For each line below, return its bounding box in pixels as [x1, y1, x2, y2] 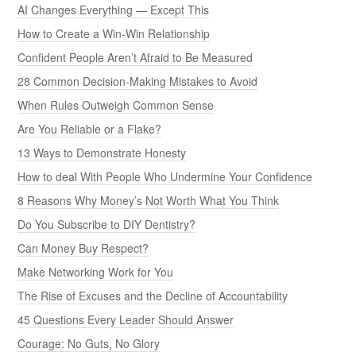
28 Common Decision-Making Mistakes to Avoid [17, 73, 258, 90]
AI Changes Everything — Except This [17, 2, 210, 18]
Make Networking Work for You [17, 264, 174, 281]
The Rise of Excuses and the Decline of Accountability [17, 288, 288, 304]
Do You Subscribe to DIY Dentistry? [17, 216, 196, 233]
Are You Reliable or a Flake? [17, 121, 162, 137]
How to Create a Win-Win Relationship [17, 25, 211, 42]
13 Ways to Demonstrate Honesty [17, 145, 187, 161]
